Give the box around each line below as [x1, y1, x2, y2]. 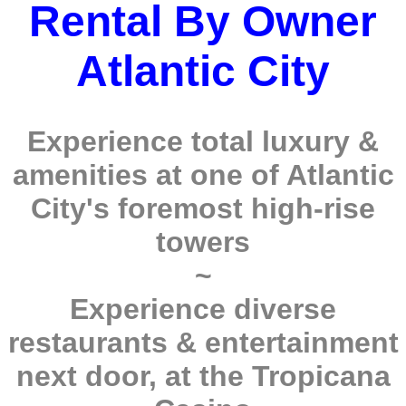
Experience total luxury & [27, 125, 379, 159]
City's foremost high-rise [31, 192, 375, 226]
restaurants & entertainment [7, 326, 399, 360]
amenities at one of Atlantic [12, 159, 394, 192]
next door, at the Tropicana [15, 360, 391, 393]
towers [156, 226, 250, 259]
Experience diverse [70, 293, 336, 326]
